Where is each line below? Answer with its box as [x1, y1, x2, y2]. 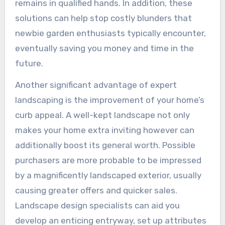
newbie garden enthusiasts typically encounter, [15, 28, 206, 39]
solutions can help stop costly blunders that [15, 13, 192, 24]
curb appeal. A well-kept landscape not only [15, 110, 190, 121]
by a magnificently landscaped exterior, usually [15, 170, 201, 181]
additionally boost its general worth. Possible [15, 140, 195, 151]
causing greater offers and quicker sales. [15, 185, 177, 196]
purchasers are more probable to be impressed [15, 155, 201, 166]
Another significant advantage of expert [15, 80, 177, 90]
